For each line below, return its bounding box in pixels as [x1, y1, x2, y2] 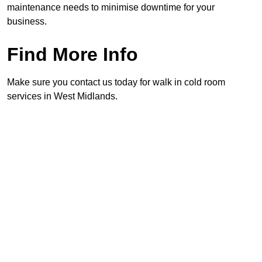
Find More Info [7, 44, 138, 65]
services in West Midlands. [7, 91, 118, 102]
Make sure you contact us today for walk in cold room [7, 77, 225, 88]
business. [7, 16, 47, 27]
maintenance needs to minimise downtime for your [7, 2, 215, 13]
